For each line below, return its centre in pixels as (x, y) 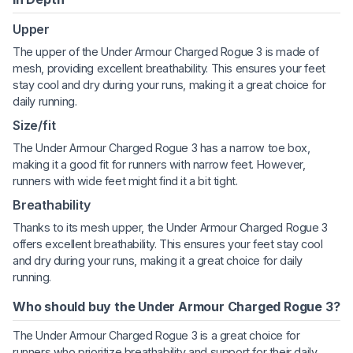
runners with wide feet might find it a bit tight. (125, 180)
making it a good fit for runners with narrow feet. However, (159, 164)
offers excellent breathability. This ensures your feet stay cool (168, 243)
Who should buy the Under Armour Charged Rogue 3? (176, 306)
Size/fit (34, 125)
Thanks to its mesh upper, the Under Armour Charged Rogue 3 (170, 227)
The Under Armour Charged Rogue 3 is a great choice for (156, 335)
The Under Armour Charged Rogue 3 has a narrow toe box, (162, 147)
